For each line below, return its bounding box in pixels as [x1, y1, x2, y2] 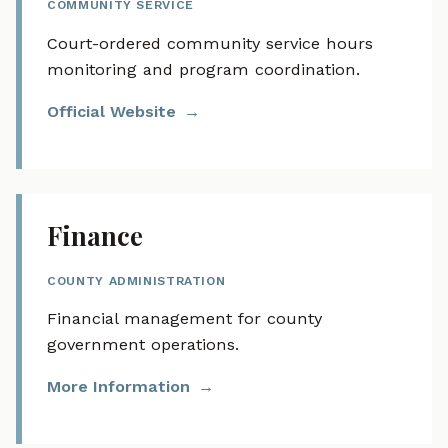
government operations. [47, 335, 240, 355]
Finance [47, 219, 144, 253]
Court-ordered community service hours [47, 33, 374, 53]
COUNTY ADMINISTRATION [47, 273, 226, 288]
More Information [47, 376, 191, 396]
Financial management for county [47, 309, 323, 329]
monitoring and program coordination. [47, 59, 361, 79]
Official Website [47, 101, 177, 121]
